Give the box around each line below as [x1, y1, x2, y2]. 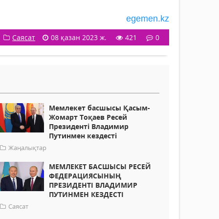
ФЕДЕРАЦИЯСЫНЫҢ [49, 171, 122, 181]
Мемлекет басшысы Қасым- [49, 103, 151, 113]
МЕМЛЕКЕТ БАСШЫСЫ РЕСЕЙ [49, 162, 152, 172]
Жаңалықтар [8, 143, 47, 153]
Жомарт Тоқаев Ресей [49, 112, 128, 122]
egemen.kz [126, 14, 169, 24]
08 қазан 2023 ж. [51, 33, 107, 43]
